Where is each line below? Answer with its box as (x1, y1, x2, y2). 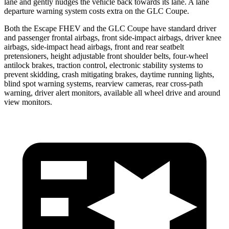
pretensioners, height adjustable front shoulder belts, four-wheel (4, 51, 208, 60)
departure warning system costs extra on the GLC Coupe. (4, 6, 189, 15)
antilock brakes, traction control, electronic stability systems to (4, 60, 203, 70)
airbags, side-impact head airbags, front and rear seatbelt (4, 42, 184, 51)
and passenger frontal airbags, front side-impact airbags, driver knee (4, 33, 221, 42)
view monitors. (4, 97, 52, 106)
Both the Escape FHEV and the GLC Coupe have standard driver (4, 24, 216, 33)
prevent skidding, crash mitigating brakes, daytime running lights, (4, 70, 214, 79)
